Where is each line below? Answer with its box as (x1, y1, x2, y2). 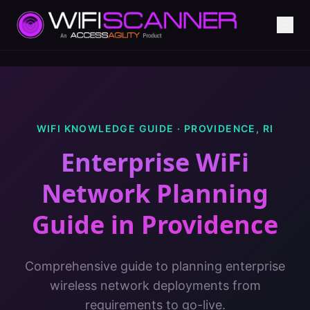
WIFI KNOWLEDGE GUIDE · (36, 122, 184, 134)
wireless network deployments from (49, 278, 261, 293)
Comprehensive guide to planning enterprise (25, 259, 285, 273)
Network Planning (42, 176, 268, 210)
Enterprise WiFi (61, 145, 249, 179)
